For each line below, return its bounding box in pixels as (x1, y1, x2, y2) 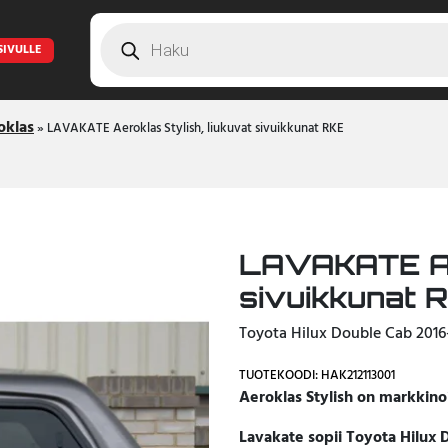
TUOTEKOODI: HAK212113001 (239, 365, 395, 386)
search (99, 33, 145, 59)
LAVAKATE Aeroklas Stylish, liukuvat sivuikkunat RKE (47, 118, 344, 139)
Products (99, 17, 162, 43)
